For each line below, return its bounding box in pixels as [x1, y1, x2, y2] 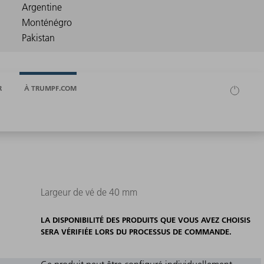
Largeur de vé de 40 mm [40, 186, 137, 199]
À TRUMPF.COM [24, 83, 77, 93]
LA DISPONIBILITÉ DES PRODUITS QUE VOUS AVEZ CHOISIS [40, 215, 250, 225]
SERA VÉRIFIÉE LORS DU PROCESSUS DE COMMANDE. [40, 227, 232, 237]
